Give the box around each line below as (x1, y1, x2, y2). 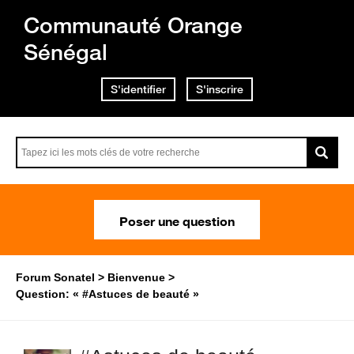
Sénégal (24, 38, 107, 66)
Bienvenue (107, 271, 165, 284)
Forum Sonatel (16, 271, 95, 284)
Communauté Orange (24, 11, 243, 39)
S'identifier (111, 82, 166, 96)
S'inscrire (196, 82, 243, 96)
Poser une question (119, 208, 235, 232)
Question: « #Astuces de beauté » (16, 288, 199, 300)
